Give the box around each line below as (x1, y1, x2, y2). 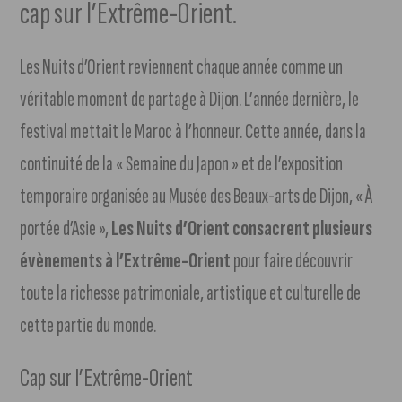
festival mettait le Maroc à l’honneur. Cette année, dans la (20, 118, 367, 145)
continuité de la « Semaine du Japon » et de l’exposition (20, 151, 344, 178)
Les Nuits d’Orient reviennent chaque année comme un (20, 54, 344, 81)
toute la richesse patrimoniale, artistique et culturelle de (20, 280, 362, 307)
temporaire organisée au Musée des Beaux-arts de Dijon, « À (20, 183, 373, 210)
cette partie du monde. (20, 312, 157, 339)
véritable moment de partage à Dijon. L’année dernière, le (20, 86, 360, 113)
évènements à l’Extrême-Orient (20, 248, 232, 275)
